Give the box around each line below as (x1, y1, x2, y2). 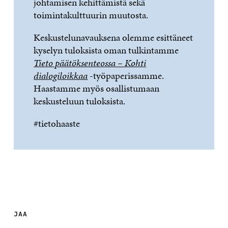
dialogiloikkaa (34, 69, 88, 83)
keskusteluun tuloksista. (34, 94, 126, 108)
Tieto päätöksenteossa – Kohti (34, 56, 147, 70)
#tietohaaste (34, 117, 80, 131)
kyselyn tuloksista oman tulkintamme (34, 43, 179, 58)
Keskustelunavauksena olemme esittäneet (34, 31, 193, 45)
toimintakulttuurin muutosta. (34, 8, 149, 22)
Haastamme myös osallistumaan (34, 81, 160, 96)
